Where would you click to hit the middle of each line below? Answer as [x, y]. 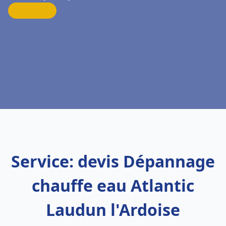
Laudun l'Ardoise [113, 210]
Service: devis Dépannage [113, 161]
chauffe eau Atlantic [113, 185]
